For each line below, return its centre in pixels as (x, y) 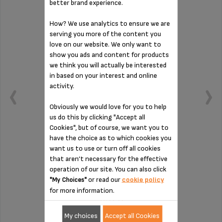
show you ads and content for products (109, 55)
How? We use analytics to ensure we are (110, 23)
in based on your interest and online (103, 75)
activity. (62, 86)
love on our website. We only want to (105, 44)
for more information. (82, 190)
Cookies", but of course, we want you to (109, 127)
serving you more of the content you (105, 34)
